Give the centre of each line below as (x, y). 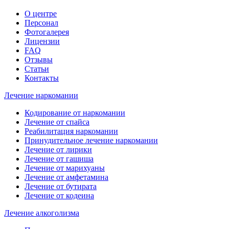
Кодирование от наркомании (75, 113)
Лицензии (42, 41)
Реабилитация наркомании (71, 131)
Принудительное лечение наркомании (91, 141)
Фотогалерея (47, 32)
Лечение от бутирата (61, 187)
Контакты (42, 78)
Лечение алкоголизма (42, 213)
